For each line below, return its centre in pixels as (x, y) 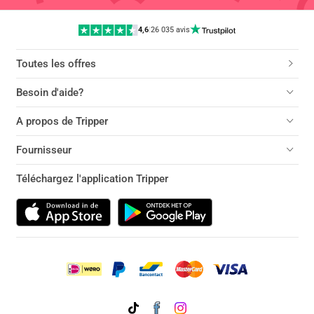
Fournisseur (43, 150)
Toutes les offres (56, 64)
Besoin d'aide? (49, 93)
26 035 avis (171, 30)
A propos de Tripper (62, 121)
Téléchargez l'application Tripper (92, 179)
